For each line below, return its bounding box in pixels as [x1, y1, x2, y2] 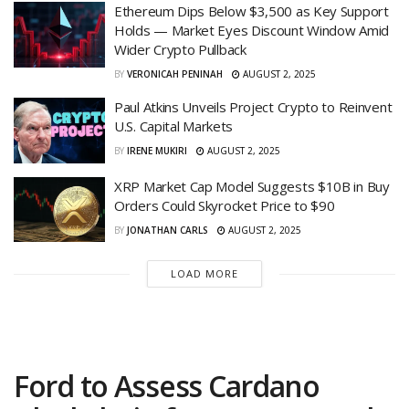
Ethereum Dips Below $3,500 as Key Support [114, 2, 389, 21]
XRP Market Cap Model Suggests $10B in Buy [114, 176, 390, 195]
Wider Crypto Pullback [114, 40, 246, 59]
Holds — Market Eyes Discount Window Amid [114, 21, 389, 40]
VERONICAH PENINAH [127, 68, 223, 81]
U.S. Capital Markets [114, 117, 233, 136]
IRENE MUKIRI [127, 144, 187, 158]
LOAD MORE [170, 267, 238, 281]
